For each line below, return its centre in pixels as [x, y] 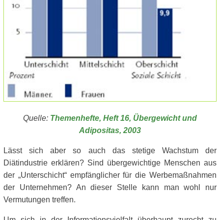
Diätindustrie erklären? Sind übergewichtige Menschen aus [110, 163]
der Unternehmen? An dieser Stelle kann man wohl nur [110, 187]
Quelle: [37, 118]
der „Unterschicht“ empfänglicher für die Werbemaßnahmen [110, 175]
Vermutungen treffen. [40, 199]
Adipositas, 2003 [110, 130]
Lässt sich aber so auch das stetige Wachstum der [110, 150]
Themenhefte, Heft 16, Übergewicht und [124, 118]
